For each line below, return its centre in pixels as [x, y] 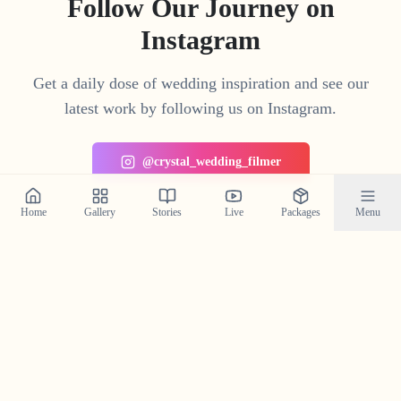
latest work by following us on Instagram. [200, 108]
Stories [167, 212]
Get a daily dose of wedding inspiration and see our [200, 83]
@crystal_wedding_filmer [211, 161]
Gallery [100, 212]
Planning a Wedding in [200, 369]
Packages [301, 212]
